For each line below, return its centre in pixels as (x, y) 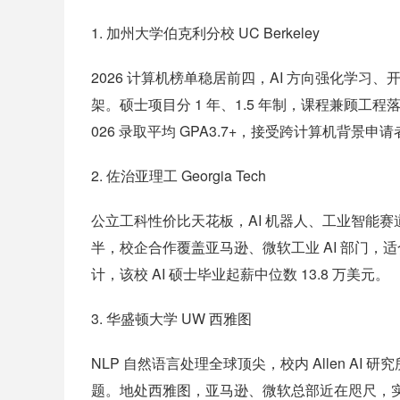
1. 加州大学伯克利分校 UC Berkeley (205, 33)
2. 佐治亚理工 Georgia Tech (179, 175)
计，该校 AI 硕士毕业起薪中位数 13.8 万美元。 (240, 274)
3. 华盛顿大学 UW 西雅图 (171, 318)
